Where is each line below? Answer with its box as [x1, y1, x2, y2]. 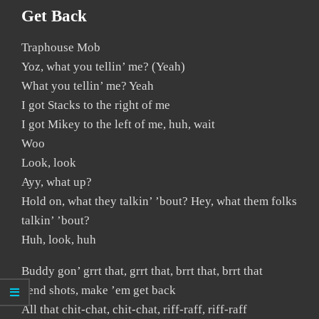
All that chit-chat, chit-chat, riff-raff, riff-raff [21, 303, 247, 316]
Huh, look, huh [21, 233, 96, 246]
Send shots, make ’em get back [21, 283, 176, 297]
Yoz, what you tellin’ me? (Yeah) [21, 60, 185, 73]
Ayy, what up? [21, 175, 92, 189]
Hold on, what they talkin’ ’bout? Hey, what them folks [21, 194, 297, 208]
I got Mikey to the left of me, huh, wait [21, 117, 215, 131]
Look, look [21, 156, 76, 169]
